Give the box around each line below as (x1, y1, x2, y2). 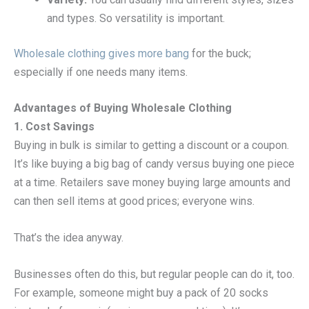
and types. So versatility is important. (47, 11, 225, 25)
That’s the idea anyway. (14, 231, 123, 245)
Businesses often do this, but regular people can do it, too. (14, 267, 295, 281)
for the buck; (189, 46, 251, 60)
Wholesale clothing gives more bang (14, 46, 189, 60)
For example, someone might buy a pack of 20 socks (14, 286, 268, 299)
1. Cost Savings (14, 120, 94, 134)
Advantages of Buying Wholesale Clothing (14, 101, 232, 115)
